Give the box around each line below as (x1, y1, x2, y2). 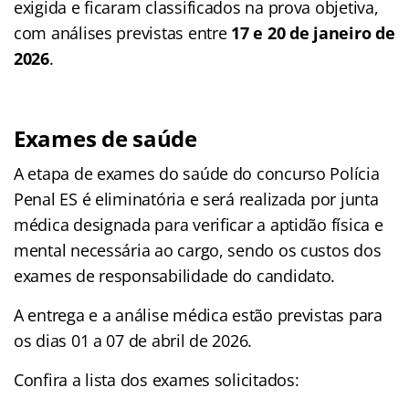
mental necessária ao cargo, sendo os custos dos (14, 239, 382, 262)
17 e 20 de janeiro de (231, 22, 395, 45)
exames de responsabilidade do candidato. (14, 265, 336, 288)
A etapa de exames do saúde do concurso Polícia (14, 163, 380, 185)
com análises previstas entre (14, 22, 232, 45)
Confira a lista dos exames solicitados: (14, 369, 299, 392)
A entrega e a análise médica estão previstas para (14, 304, 383, 327)
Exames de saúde (14, 123, 197, 154)
